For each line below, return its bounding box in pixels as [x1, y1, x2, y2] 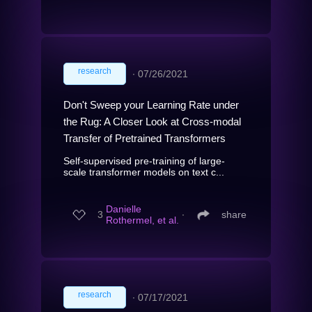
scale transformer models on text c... [63, 166, 224, 178]
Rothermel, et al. [106, 214, 179, 226]
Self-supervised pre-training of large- [63, 155, 225, 166]
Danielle [106, 203, 141, 215]
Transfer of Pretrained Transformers [63, 132, 226, 144]
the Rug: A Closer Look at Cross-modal [63, 115, 241, 127]
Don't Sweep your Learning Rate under [63, 98, 239, 111]
